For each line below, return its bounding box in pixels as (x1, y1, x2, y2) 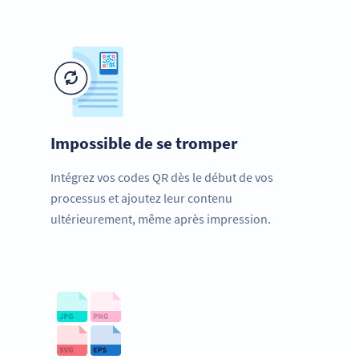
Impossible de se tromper (50, 132, 237, 155)
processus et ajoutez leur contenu (50, 190, 232, 207)
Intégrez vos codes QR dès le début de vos (50, 169, 273, 186)
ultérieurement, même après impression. (50, 211, 271, 228)
